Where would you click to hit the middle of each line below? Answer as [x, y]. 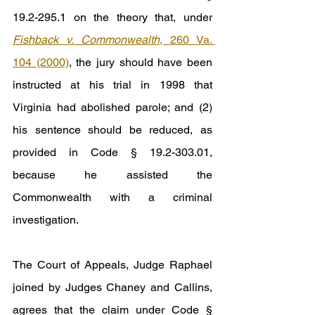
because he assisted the [112, 174]
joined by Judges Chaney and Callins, [112, 287]
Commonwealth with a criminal [112, 197]
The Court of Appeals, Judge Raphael [112, 264]
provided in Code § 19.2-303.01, [112, 152]
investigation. [46, 219]
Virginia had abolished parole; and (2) [112, 107]
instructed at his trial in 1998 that [112, 84]
